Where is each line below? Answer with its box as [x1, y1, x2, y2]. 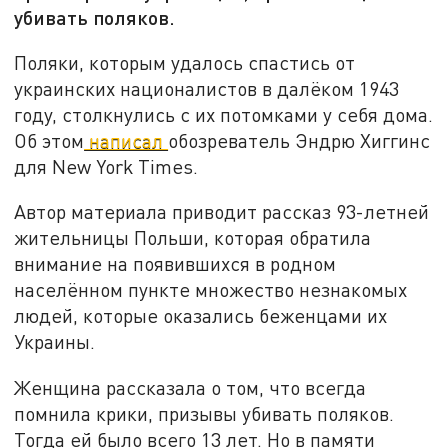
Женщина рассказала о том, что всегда [14, 376, 367, 400]
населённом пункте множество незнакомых [14, 278, 408, 302]
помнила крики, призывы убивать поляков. [14, 402, 395, 426]
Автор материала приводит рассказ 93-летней [14, 200, 430, 224]
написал [84, 128, 169, 152]
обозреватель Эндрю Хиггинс [168, 128, 431, 152]
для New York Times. [14, 154, 199, 178]
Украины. [14, 330, 96, 354]
